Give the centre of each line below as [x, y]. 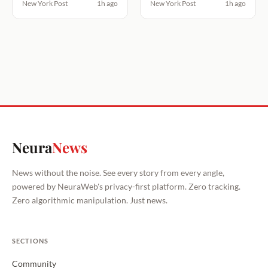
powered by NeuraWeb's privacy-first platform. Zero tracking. [126, 187]
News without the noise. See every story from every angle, [118, 173]
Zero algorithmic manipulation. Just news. [90, 200]
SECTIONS [30, 241]
